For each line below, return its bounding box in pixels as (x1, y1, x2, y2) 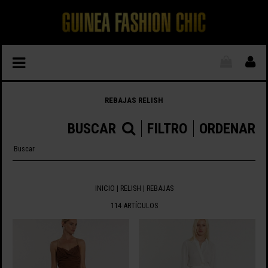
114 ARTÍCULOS (110, 200, 158, 210)
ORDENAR (199, 120, 256, 138)
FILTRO (147, 120, 188, 138)
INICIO (95, 184, 115, 193)
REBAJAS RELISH (105, 96, 163, 105)
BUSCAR (68, 120, 117, 138)
